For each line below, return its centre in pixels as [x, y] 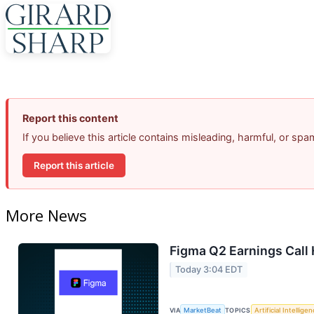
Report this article [74, 165]
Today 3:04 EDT [209, 270]
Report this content [70, 118]
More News [46, 216]
